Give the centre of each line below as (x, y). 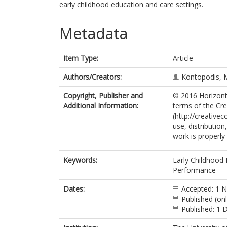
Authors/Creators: (92, 77)
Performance (194, 170)
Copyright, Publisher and (103, 96)
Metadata (93, 33)
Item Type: (81, 58)
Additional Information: (101, 106)
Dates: (74, 189)
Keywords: (80, 160)
